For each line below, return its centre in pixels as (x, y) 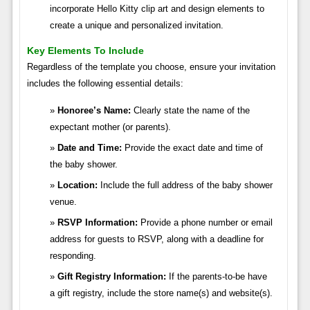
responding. (73, 255)
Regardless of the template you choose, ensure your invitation (151, 66)
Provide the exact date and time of (192, 147)
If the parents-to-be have (216, 276)
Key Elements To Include (85, 50)
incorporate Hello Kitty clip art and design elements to (157, 8)
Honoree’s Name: (94, 110)
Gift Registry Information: (111, 276)
